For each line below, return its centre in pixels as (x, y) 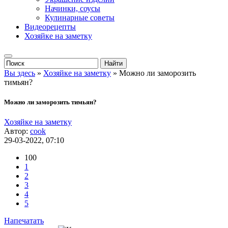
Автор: (17, 131)
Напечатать (24, 221)
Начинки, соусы (73, 8)
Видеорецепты (50, 27)
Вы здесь (20, 73)
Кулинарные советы (80, 18)
